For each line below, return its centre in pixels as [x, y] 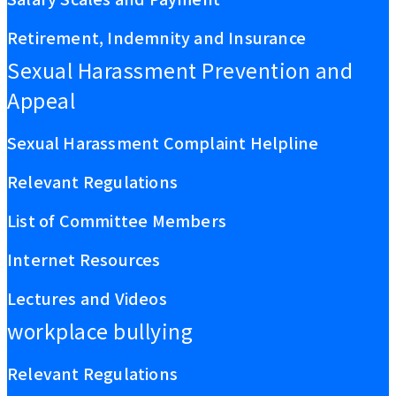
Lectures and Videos [87, 298]
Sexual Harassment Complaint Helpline [163, 143]
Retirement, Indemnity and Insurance [156, 38]
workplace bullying [100, 331]
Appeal [41, 100]
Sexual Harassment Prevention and [180, 70]
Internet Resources [84, 259]
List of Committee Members [117, 221]
